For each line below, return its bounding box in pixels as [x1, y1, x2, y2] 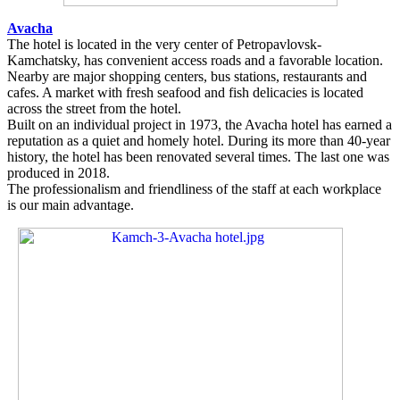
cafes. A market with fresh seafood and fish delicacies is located [7, 84, 363, 100]
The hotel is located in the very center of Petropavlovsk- [7, 36, 321, 52]
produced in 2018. [7, 164, 110, 180]
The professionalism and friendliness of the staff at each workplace [7, 180, 381, 196]
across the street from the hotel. [7, 100, 181, 116]
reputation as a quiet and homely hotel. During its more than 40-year [7, 132, 390, 148]
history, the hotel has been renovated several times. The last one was [7, 148, 389, 164]
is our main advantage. [7, 196, 134, 212]
